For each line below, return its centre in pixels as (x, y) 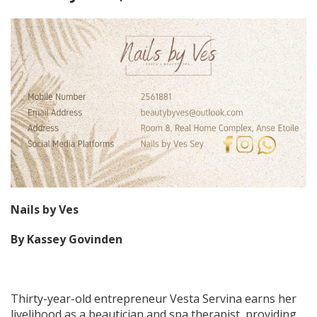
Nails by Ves (45, 210)
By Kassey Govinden (67, 240)
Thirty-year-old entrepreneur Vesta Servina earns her (154, 299)
